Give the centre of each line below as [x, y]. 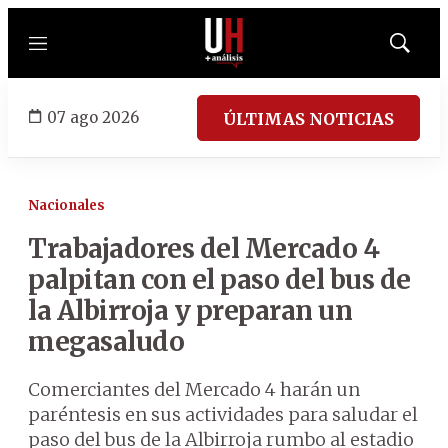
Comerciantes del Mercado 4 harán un [194, 389]
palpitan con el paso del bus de [219, 279]
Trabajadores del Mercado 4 [203, 248]
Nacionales [66, 205]
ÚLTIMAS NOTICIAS [308, 118]
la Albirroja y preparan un [190, 310]
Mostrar [420, 49]
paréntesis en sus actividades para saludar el [223, 414]
